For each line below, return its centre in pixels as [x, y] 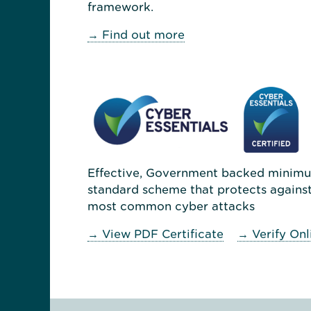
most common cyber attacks [171, 206]
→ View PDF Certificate [155, 234]
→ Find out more [136, 35]
